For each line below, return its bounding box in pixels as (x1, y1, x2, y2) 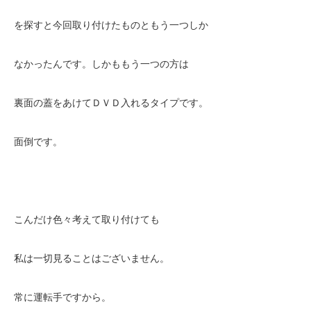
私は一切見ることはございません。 (14, 253, 169, 264)
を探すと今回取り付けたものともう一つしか (14, 19, 208, 31)
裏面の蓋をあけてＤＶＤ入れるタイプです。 (14, 97, 208, 108)
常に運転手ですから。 (14, 292, 111, 303)
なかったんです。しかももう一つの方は (14, 58, 189, 69)
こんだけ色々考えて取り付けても (14, 214, 160, 225)
